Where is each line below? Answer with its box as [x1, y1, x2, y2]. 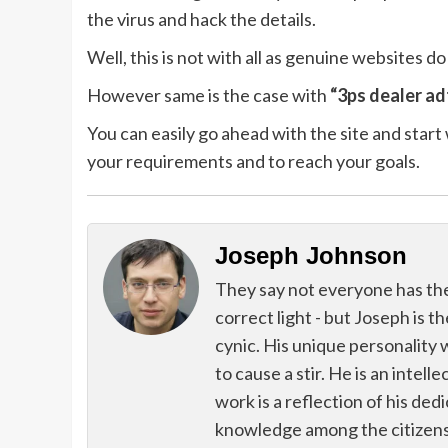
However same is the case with [87, 84, 330, 107]
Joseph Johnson [215, 242, 407, 270]
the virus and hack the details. [87, 8, 316, 31]
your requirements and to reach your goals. [87, 150, 420, 173]
